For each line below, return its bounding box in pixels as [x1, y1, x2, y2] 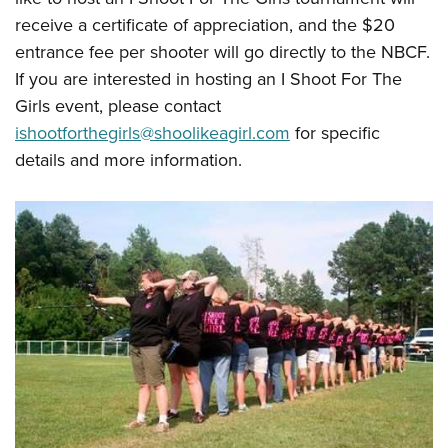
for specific [290, 119, 380, 146]
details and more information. [15, 146, 242, 173]
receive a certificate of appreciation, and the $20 [15, 11, 395, 38]
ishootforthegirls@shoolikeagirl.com [15, 119, 290, 146]
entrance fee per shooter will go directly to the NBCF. [15, 38, 430, 65]
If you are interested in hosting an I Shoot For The [15, 65, 402, 92]
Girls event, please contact [15, 92, 221, 119]
